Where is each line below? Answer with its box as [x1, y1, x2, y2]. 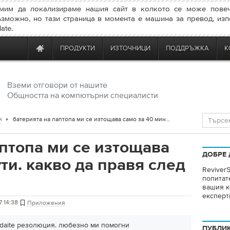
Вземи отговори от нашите [7, 80, 107, 89]
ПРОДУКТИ [60, 44, 95, 52]
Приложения [27, 199, 65, 206]
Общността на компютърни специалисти [7, 90, 158, 100]
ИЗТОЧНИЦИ [110, 44, 150, 52]
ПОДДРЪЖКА [166, 44, 209, 52]
